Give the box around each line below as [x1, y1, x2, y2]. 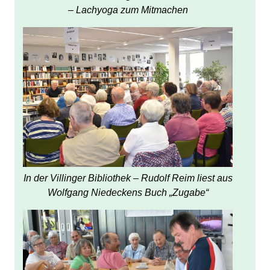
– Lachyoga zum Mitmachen [67, 5, 188, 16]
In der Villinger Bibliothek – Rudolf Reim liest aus [23, 173, 233, 184]
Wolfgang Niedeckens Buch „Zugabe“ [47, 187, 209, 198]
